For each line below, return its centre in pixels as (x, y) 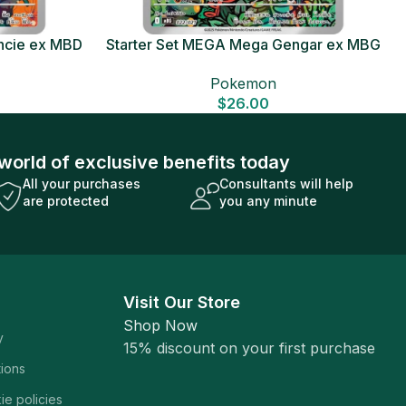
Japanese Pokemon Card (244, 65)
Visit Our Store (182, 302)
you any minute (268, 200)
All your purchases (81, 183)
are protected (65, 200)
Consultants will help (286, 183)
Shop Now (161, 325)
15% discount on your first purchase (250, 348)
